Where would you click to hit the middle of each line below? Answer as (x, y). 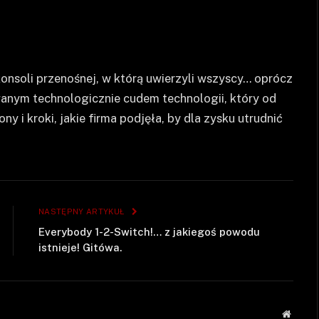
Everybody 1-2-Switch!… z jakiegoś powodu (149, 231)
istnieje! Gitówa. (80, 247)
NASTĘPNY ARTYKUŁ (83, 211)
